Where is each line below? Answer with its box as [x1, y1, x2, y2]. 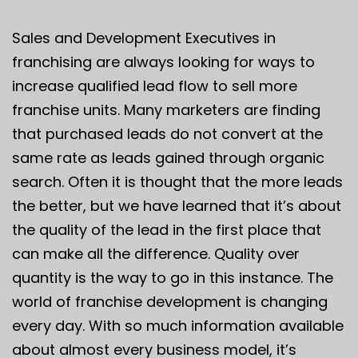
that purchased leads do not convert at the [12, 123, 323, 144]
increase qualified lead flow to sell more [12, 75, 297, 96]
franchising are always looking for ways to [12, 51, 315, 72]
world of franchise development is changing [12, 291, 328, 312]
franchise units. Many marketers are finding [12, 99, 320, 120]
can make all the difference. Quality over [12, 243, 300, 264]
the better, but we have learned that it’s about [12, 195, 341, 216]
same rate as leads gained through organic [12, 147, 324, 168]
